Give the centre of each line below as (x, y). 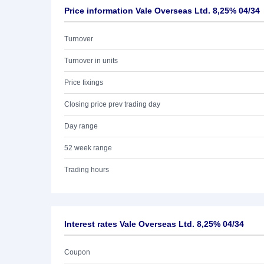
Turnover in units (91, 61)
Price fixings (84, 82)
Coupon (77, 252)
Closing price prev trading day (112, 104)
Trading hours (87, 170)
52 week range (88, 148)
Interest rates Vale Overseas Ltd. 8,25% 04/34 (154, 224)
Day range (81, 126)
